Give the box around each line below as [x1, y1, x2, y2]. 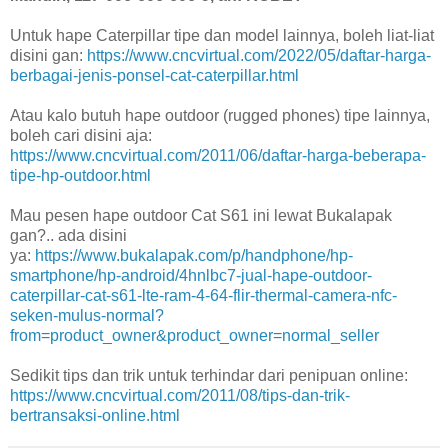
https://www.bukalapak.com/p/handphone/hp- [35, 247, 353, 265]
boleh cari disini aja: [10, 127, 152, 145]
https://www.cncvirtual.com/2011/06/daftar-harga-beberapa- [10, 147, 426, 165]
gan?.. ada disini [10, 227, 127, 245]
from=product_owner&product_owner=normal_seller [10, 327, 379, 345]
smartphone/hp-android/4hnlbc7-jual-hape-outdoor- [10, 267, 372, 285]
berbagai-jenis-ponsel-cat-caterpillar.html [10, 67, 299, 85]
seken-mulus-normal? [10, 307, 164, 325]
